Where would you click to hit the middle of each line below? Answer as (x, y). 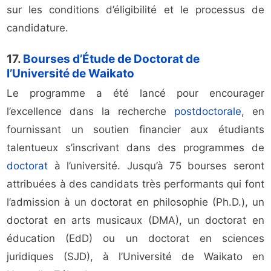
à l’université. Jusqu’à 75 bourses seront (156, 166)
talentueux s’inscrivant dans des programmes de (135, 148)
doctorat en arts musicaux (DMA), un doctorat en (135, 220)
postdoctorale (207, 112)
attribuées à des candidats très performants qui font (135, 184)
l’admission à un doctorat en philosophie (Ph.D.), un (135, 202)
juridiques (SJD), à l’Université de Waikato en (135, 257)
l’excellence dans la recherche (90, 112)
